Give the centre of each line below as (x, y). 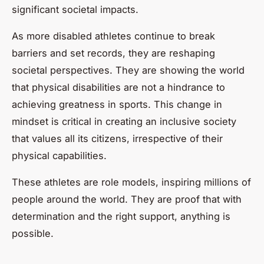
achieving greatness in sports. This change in (117, 104)
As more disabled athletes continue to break (113, 36)
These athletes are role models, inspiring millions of (131, 182)
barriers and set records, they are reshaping (113, 53)
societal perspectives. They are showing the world (128, 70)
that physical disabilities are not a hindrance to (118, 87)
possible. (33, 233)
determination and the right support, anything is (121, 216)
